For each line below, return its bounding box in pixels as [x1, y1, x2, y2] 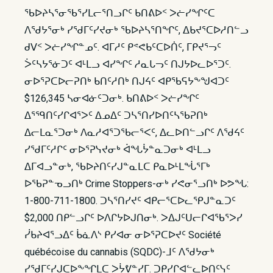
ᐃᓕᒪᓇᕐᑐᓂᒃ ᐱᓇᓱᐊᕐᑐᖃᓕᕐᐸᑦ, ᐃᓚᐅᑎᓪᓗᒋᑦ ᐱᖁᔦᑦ [24, 127, 244, 138]
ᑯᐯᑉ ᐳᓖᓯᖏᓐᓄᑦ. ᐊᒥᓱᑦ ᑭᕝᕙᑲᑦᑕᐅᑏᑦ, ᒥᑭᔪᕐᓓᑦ [24, 41, 221, 53]
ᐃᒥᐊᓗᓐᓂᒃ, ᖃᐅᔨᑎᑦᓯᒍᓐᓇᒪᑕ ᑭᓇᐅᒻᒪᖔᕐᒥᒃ [24, 161, 210, 172]
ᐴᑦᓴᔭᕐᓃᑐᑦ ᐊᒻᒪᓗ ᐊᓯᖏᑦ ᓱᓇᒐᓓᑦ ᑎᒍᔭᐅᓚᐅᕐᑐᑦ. [24, 58, 231, 70]
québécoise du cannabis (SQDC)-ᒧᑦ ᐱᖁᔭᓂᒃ [24, 246, 214, 258]
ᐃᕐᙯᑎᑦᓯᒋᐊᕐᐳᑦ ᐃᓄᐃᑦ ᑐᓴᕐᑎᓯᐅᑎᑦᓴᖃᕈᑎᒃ [24, 110, 208, 121]
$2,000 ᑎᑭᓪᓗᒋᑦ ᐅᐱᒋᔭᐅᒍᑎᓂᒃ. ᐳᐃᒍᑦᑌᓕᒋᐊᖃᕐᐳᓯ [24, 212, 243, 224]
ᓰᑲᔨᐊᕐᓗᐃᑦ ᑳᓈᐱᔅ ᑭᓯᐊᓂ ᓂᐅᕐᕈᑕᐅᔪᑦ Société [24, 229, 221, 241]
